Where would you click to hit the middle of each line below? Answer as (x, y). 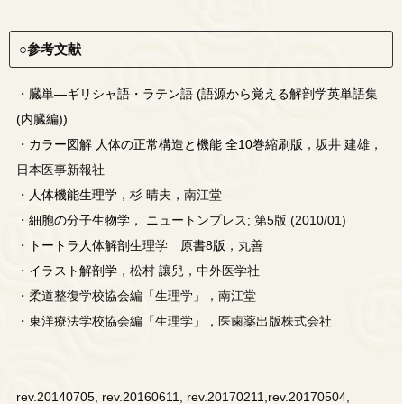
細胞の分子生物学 (79, 220)
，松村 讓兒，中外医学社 (188, 271)
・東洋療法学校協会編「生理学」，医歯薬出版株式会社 (174, 321)
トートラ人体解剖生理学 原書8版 (127, 246)
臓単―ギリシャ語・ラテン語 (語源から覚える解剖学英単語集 (203, 94)
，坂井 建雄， (343, 145)
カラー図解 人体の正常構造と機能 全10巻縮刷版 (166, 145)
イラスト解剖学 (73, 271)
